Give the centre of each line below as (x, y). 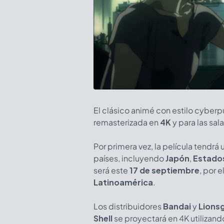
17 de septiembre (164, 170)
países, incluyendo (129, 158)
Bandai (177, 206)
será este (111, 170)
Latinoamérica (123, 182)
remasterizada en (127, 122)
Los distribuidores (128, 206)
